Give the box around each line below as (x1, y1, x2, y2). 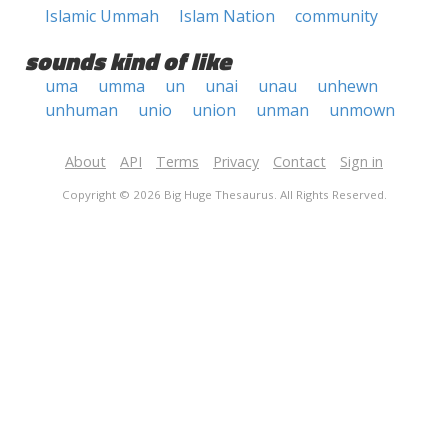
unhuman (45, 99, 118, 121)
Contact (273, 152, 326, 171)
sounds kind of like (25, 43, 231, 79)
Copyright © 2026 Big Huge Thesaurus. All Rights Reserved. (61, 187, 387, 202)
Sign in (340, 152, 383, 171)
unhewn (317, 75, 378, 97)
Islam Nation (179, 5, 275, 27)
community (295, 5, 378, 27)
